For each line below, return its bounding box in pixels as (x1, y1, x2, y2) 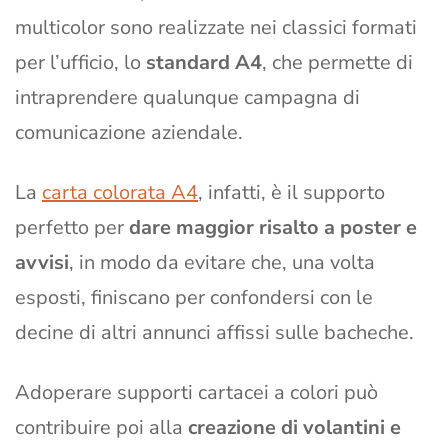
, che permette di (262, 49, 413, 77)
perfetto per (15, 214, 129, 242)
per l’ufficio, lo (15, 49, 146, 77)
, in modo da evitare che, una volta (69, 249, 375, 277)
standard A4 (146, 49, 262, 77)
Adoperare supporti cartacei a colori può (15, 379, 378, 407)
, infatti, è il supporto (198, 179, 385, 207)
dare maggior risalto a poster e (129, 214, 417, 242)
